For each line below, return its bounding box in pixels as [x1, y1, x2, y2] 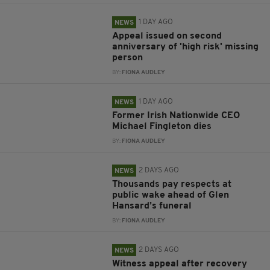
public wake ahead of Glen [112, 190, 230, 200]
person [112, 52, 143, 63]
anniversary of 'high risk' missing [112, 42, 259, 52]
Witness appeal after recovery [112, 259, 248, 269]
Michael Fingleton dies [112, 121, 212, 131]
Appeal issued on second [112, 31, 222, 41]
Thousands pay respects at [112, 179, 232, 189]
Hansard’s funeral [112, 201, 192, 211]
